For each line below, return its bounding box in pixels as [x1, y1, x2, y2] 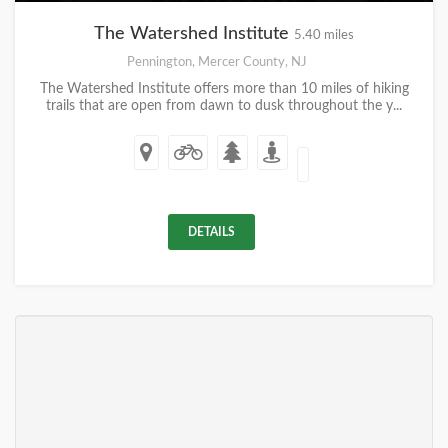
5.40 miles [294, 29, 354, 41]
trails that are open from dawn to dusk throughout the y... [46, 99, 402, 113]
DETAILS [188, 226, 235, 238]
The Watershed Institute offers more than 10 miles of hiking [39, 82, 409, 96]
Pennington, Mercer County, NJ [126, 55, 307, 69]
